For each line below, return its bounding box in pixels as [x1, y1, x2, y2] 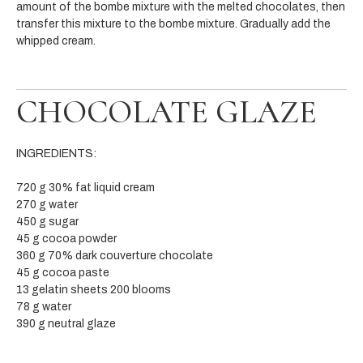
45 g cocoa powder [16, 232, 117, 245]
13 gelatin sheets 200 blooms [16, 283, 171, 296]
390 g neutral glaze [16, 317, 118, 330]
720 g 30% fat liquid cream [16, 181, 155, 194]
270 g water [16, 198, 78, 211]
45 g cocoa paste [16, 266, 109, 279]
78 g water [16, 300, 71, 313]
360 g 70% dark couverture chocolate [16, 249, 213, 262]
